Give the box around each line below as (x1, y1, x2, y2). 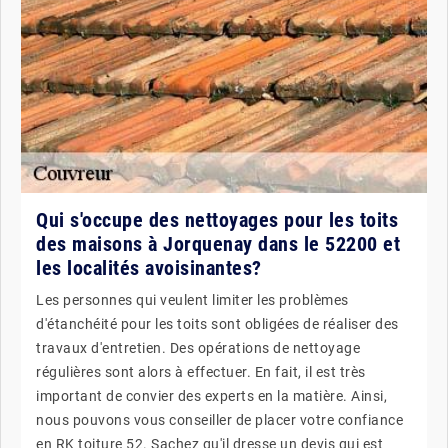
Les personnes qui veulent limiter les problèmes (36, 292, 349, 308)
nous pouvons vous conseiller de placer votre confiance (36, 412, 403, 428)
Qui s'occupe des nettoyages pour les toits (36, 208, 398, 232)
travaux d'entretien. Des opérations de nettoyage (36, 340, 360, 356)
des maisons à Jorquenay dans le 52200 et (36, 232, 400, 256)
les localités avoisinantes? (36, 256, 262, 280)
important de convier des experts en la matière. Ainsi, (36, 388, 387, 404)
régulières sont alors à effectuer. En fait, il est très (36, 364, 366, 380)
